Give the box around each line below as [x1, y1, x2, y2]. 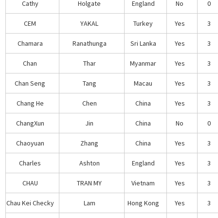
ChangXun [16, 118, 44, 127]
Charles [19, 158, 41, 167]
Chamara [17, 38, 43, 48]
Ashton [79, 158, 100, 167]
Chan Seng [15, 78, 46, 88]
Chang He [16, 98, 44, 108]
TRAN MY [77, 178, 102, 187]
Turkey [133, 18, 153, 28]
